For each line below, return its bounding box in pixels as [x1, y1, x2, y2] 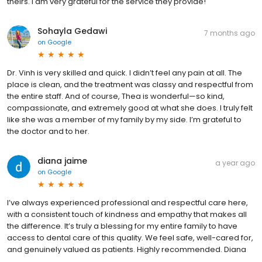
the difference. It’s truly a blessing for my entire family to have [7, 220, 237, 232]
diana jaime [37, 155, 87, 167]
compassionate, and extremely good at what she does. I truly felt [7, 102, 253, 114]
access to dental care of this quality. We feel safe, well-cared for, [7, 232, 253, 244]
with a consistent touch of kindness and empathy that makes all [7, 209, 247, 220]
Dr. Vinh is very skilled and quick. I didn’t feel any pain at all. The [7, 67, 242, 79]
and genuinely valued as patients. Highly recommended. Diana [7, 244, 246, 256]
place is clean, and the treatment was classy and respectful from [7, 79, 253, 91]
